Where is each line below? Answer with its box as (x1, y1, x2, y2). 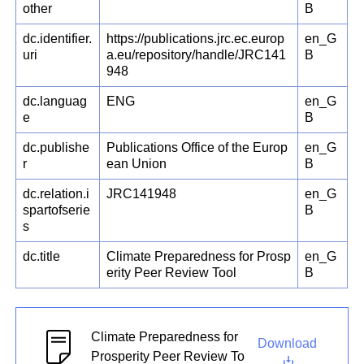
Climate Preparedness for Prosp (106, 249, 292, 264)
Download (257, 336, 320, 350)
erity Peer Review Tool (106, 266, 237, 280)
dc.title (23, 249, 61, 264)
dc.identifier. (23, 32, 93, 46)
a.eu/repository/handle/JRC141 (106, 48, 287, 63)
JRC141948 (106, 187, 177, 201)
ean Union (106, 157, 167, 171)
